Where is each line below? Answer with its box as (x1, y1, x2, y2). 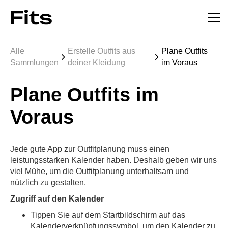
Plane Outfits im (10, 84, 159, 106)
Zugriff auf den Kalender (10, 194, 104, 204)
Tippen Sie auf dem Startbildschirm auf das (31, 211, 185, 220)
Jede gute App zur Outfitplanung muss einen (10, 145, 169, 154)
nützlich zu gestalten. (10, 178, 86, 187)
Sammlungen (10, 58, 59, 67)
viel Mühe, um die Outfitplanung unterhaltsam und (10, 167, 189, 176)
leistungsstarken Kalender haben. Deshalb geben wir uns (10, 156, 217, 165)
